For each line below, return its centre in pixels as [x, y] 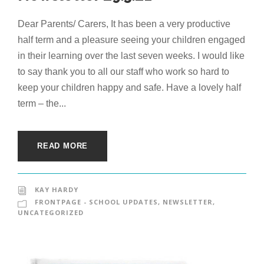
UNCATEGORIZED [51, 213]
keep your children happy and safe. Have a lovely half [129, 88]
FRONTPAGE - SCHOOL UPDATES [96, 202]
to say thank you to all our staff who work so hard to [123, 72]
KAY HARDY [57, 190]
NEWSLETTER [188, 202]
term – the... [42, 104]
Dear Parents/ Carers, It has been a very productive [124, 24]
